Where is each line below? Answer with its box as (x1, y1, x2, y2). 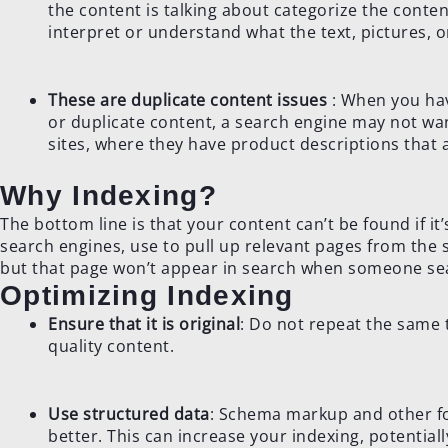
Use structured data (48, 402, 210, 425)
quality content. (48, 334, 174, 357)
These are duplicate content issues (48, 88, 327, 111)
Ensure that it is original (48, 312, 240, 335)
